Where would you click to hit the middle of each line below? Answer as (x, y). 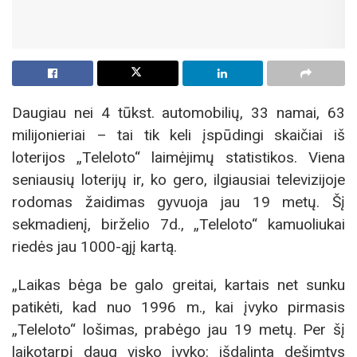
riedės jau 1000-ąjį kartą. (94, 247)
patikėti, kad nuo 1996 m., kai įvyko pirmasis (178, 307)
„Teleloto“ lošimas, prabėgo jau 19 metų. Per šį (178, 329)
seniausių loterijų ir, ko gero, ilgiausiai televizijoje (178, 180)
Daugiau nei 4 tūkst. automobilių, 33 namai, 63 (178, 113)
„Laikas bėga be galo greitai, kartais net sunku (178, 284)
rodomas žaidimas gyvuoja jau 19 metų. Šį (178, 202)
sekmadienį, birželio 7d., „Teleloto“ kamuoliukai (178, 225)
